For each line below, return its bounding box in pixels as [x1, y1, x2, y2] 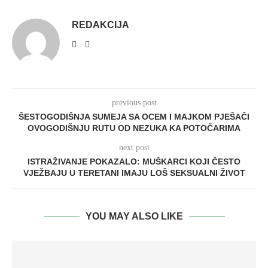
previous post [111, 98, 157, 107]
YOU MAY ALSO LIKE [85, 211, 183, 221]
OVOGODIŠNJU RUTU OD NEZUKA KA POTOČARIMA [28, 123, 240, 133]
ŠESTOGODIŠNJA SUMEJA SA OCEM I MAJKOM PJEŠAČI [19, 112, 249, 121]
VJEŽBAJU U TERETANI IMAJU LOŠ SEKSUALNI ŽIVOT [23, 168, 245, 178]
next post [118, 143, 150, 152]
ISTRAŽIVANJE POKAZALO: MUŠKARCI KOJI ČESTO [28, 157, 240, 166]
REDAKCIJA [72, 20, 129, 30]
